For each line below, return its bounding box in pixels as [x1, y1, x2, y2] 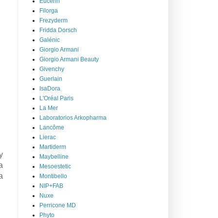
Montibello [39, 172, 67, 180]
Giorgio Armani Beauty [39, 55, 99, 63]
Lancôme [39, 124, 64, 131]
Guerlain [39, 75, 62, 82]
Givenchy [39, 65, 64, 73]
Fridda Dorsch [39, 26, 77, 34]
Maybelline [39, 153, 69, 160]
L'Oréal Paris [39, 94, 73, 102]
